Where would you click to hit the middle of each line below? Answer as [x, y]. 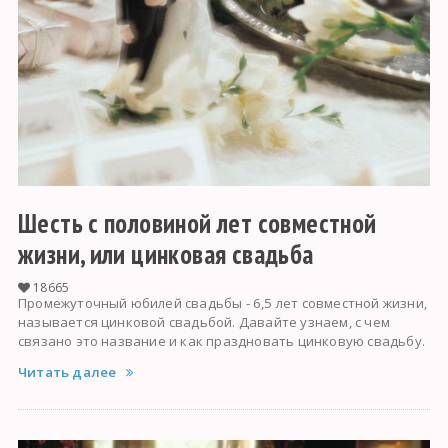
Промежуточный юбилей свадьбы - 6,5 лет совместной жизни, [222, 303]
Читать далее [67, 372]
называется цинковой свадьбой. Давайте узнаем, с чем [204, 322]
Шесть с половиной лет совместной [197, 223]
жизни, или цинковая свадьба [165, 254]
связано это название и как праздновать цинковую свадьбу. [221, 341]
